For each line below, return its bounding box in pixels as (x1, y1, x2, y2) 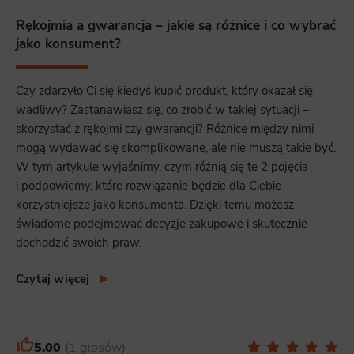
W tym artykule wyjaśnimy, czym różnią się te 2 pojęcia (16, 158, 308, 175)
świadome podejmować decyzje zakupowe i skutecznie (16, 215, 307, 232)
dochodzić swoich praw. (16, 234, 141, 250)
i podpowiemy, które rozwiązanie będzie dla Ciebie (16, 177, 281, 194)
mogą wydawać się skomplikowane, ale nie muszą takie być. (16, 139, 336, 156)
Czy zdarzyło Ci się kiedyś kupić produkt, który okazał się (16, 82, 313, 99)
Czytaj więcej (16, 270, 90, 287)
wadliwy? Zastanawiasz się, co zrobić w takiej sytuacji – (16, 101, 309, 118)
